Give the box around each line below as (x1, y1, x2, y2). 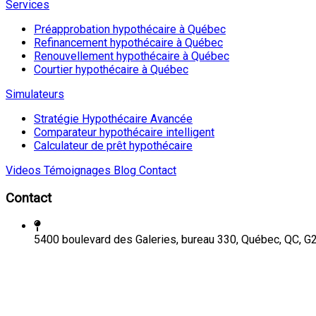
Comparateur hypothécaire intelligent (34, 126, 214, 140)
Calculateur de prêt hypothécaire (34, 139, 193, 153)
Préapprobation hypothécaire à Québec (34, 23, 226, 37)
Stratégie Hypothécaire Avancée (34, 112, 193, 126)
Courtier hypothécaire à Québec (34, 63, 188, 77)
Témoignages (41, 164, 111, 178)
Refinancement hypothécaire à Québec (34, 36, 223, 50)
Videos (6, 164, 41, 178)
